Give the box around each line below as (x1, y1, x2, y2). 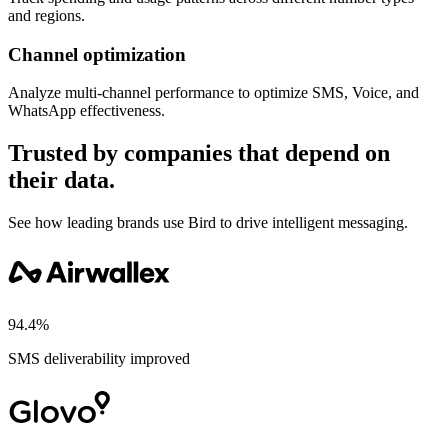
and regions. (8, 6, 85, 24)
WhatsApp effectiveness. (8, 102, 165, 120)
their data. (8, 167, 115, 194)
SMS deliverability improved (8, 350, 190, 368)
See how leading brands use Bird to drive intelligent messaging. (8, 214, 408, 232)
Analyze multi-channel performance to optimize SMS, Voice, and (8, 84, 419, 102)
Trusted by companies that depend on (8, 140, 390, 167)
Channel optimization (8, 43, 186, 65)
